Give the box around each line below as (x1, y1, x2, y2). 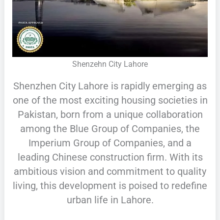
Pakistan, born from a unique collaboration (17, 109, 203, 120)
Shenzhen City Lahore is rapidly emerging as (13, 80, 207, 92)
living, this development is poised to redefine (13, 180, 207, 192)
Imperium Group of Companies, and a (28, 137, 192, 149)
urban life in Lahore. (66, 194, 154, 206)
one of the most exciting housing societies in (12, 94, 208, 106)
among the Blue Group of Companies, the (20, 123, 200, 135)
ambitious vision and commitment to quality (14, 165, 206, 177)
